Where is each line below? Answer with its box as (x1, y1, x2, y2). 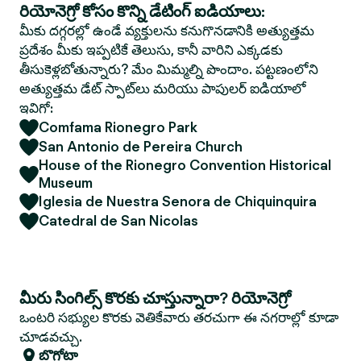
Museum (39, 175, 93, 191)
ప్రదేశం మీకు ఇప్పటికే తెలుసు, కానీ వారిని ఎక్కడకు (19, 42, 283, 58)
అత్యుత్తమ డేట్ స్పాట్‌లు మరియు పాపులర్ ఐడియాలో (19, 81, 306, 97)
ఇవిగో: (19, 100, 53, 116)
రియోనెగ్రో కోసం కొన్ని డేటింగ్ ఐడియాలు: (19, 2, 265, 21)
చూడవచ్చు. (19, 329, 82, 345)
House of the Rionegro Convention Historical (39, 157, 331, 173)
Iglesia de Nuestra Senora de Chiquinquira (39, 193, 317, 210)
